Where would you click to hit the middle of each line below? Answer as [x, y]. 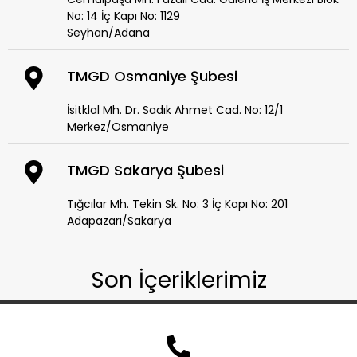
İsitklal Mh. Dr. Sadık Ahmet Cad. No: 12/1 [175, 110]
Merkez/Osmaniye [118, 127]
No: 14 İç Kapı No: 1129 [124, 16]
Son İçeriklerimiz [178, 280]
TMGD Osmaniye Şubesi [153, 76]
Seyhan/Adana [109, 33]
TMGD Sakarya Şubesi [146, 171]
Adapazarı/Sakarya [120, 221]
